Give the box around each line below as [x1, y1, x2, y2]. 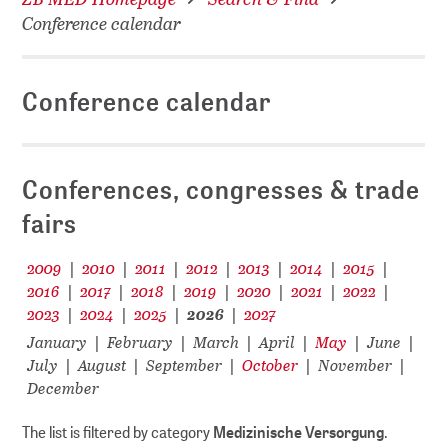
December [27, 376, 100, 400]
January [27, 330, 88, 354]
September [146, 353, 223, 377]
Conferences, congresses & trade [22, 172, 421, 207]
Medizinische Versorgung [213, 421, 385, 443]
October [242, 353, 299, 377]
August [78, 353, 127, 377]
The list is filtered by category [22, 421, 214, 443]
